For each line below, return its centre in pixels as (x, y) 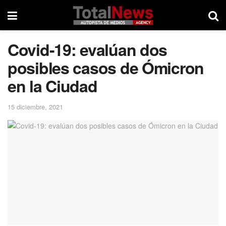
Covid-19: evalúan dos (88, 49)
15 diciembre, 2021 (35, 106)
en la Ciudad (52, 86)
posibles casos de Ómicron (106, 68)
